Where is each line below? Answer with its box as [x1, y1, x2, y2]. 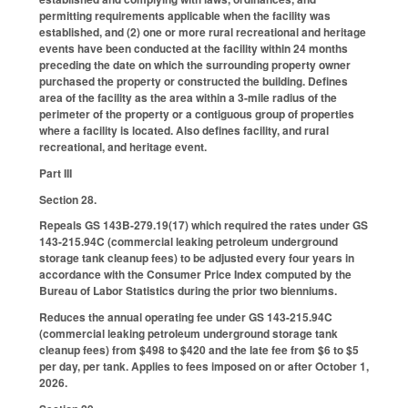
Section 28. [39, 190, 97, 208]
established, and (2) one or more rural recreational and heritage [39, 23, 366, 40]
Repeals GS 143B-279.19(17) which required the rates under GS [39, 217, 368, 234]
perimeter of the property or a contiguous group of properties [39, 105, 354, 122]
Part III [39, 164, 72, 181]
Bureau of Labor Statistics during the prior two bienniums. [39, 282, 340, 300]
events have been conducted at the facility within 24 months [39, 39, 348, 56]
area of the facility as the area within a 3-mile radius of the [39, 88, 337, 106]
